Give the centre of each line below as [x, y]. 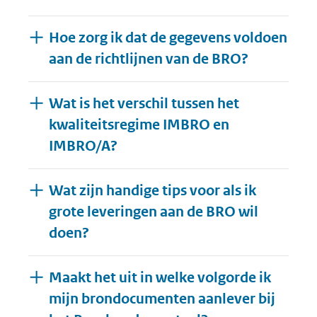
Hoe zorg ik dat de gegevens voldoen [168, 38]
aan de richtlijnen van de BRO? [148, 59]
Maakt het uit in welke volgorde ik [160, 278]
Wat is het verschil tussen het [144, 104]
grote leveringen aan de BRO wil [153, 212]
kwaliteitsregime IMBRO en [139, 125]
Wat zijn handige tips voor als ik [152, 191]
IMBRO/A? [83, 146]
